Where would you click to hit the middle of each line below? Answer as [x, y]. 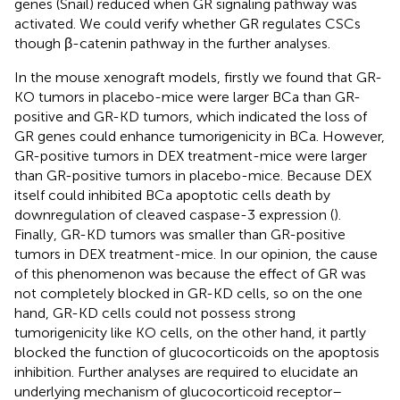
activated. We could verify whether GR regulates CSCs [187, 24]
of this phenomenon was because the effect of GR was [190, 274]
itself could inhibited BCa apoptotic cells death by [172, 196]
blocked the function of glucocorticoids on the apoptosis [197, 353]
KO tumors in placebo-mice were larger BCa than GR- [187, 97]
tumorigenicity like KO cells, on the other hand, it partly [190, 333]
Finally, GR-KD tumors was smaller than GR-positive [180, 235]
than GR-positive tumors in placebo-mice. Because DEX [193, 176]
